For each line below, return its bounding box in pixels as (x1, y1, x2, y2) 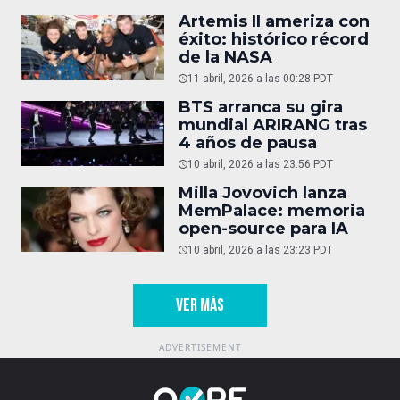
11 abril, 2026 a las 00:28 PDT (187, 71, 333, 85)
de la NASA (179, 46, 272, 67)
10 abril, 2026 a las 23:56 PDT (187, 157, 333, 171)
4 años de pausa (179, 132, 317, 153)
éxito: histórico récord (179, 29, 369, 49)
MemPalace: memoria (179, 200, 365, 221)
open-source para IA (179, 218, 348, 238)
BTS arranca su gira (179, 96, 343, 117)
